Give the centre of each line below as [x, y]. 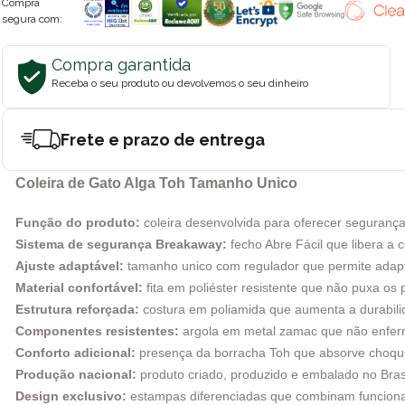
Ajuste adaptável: [70, 265]
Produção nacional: [76, 374]
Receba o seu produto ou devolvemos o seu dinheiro [180, 83]
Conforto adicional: [75, 352]
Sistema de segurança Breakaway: [121, 244]
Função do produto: [78, 222]
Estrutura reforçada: [77, 309]
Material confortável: [79, 287]
